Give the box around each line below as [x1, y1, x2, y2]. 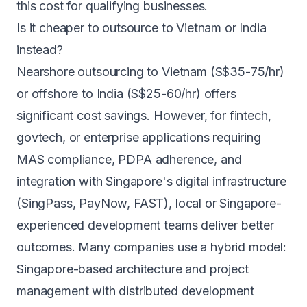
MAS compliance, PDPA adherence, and [16, 152, 242, 167]
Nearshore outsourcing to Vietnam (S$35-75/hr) [16, 64, 284, 79]
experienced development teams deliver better [16, 218, 274, 232]
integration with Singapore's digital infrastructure [16, 174, 286, 188]
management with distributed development [16, 284, 254, 298]
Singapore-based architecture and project [16, 262, 249, 276]
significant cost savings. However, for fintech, [16, 108, 271, 123]
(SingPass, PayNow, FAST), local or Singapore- [16, 196, 282, 210]
